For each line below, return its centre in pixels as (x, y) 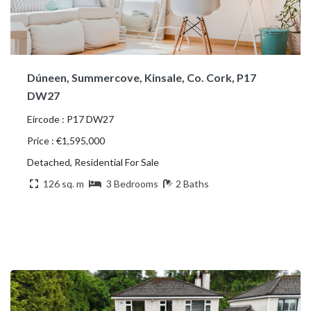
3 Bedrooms (132, 183)
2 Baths (192, 183)
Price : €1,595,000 (66, 140)
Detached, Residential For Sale (93, 162)
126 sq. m (64, 183)
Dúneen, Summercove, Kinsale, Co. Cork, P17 (142, 77)
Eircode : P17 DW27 (70, 119)
